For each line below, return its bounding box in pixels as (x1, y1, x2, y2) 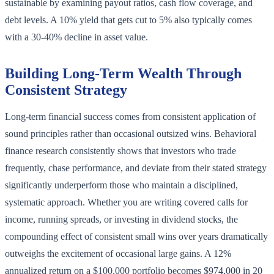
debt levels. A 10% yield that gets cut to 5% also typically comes (5, 15, 252, 26)
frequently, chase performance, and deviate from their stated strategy (5, 163, 267, 174)
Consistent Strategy (5, 82, 127, 98)
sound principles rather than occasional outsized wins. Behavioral (5, 128, 256, 139)
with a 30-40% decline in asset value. (5, 32, 148, 43)
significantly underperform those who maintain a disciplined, (5, 180, 238, 191)
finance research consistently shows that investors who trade (5, 146, 236, 157)
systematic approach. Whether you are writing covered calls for (5, 197, 248, 208)
